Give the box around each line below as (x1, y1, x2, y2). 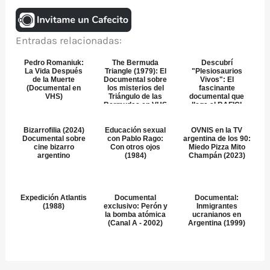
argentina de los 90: (183, 134, 251, 143)
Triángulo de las (108, 92, 162, 101)
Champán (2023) (188, 151, 245, 160)
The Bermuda (112, 58, 159, 67)
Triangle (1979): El (104, 67, 166, 76)
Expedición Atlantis (20, 193, 87, 202)
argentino (37, 151, 71, 160)
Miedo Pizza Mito (188, 143, 245, 152)
